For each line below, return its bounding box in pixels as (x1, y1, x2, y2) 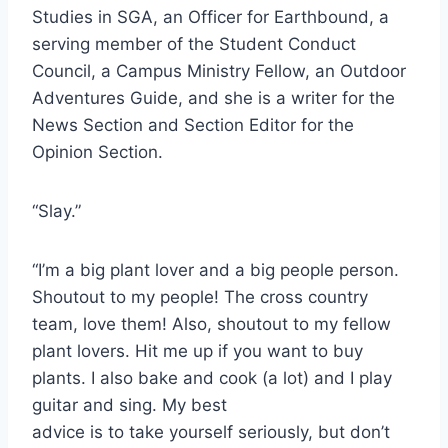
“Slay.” (32, 201, 81, 222)
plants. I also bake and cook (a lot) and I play (32, 368, 392, 389)
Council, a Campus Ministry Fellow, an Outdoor (32, 61, 406, 82)
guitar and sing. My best (32, 395, 227, 416)
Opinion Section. (32, 142, 163, 163)
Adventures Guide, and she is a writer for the (32, 88, 395, 109)
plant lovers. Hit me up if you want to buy (32, 341, 363, 362)
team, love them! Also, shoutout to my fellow (32, 314, 391, 335)
